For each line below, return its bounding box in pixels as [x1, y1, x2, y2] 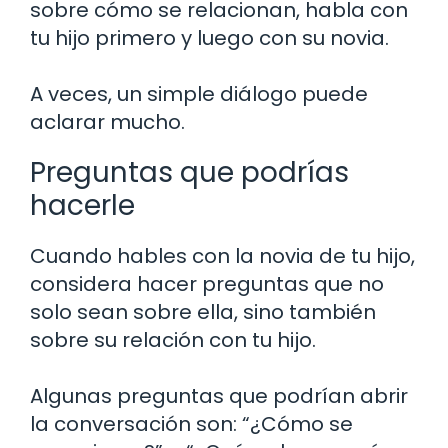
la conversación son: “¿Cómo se [30, 409, 353, 438]
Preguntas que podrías [30, 152, 349, 192]
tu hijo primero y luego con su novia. [30, 23, 389, 52]
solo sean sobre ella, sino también [30, 297, 376, 326]
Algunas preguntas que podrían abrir [30, 381, 408, 410]
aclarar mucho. [30, 107, 185, 136]
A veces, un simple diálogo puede [30, 79, 368, 108]
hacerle [30, 185, 135, 225]
